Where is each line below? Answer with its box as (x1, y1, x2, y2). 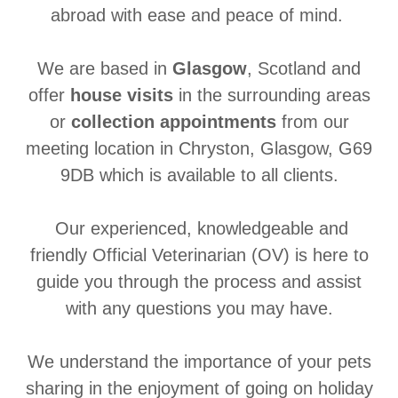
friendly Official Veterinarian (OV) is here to (29, 245, 369, 266)
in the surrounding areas (172, 85, 370, 106)
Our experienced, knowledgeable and (50, 219, 348, 239)
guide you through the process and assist (36, 272, 362, 292)
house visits (69, 85, 173, 106)
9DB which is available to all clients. (60, 165, 338, 186)
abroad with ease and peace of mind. (50, 5, 348, 26)
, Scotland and (247, 59, 361, 79)
